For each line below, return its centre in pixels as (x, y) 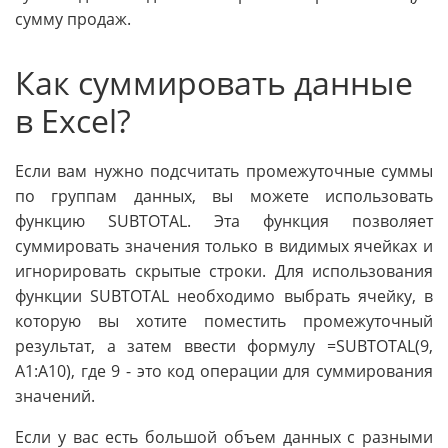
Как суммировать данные (214, 83)
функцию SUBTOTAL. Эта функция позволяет (224, 221)
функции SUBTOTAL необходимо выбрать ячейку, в (224, 296)
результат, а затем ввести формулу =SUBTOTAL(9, (224, 346)
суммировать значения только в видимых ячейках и (224, 246)
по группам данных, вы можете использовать (224, 196)
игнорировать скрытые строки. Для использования (224, 271)
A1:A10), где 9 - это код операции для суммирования (224, 371)
